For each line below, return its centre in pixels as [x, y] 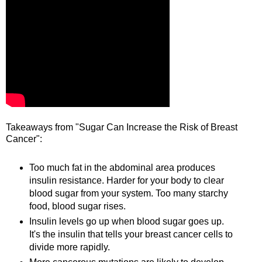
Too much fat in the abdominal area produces [122, 168]
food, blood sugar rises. [77, 206]
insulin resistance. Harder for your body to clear [126, 181]
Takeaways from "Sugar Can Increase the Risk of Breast [122, 127]
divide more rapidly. [70, 247]
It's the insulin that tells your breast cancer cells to [131, 235]
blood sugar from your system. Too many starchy [128, 194]
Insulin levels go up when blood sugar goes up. [126, 222]
